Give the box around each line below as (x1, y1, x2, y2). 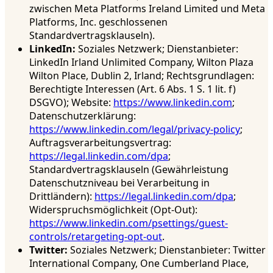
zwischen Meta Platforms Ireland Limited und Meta (29, 2, 265, 16)
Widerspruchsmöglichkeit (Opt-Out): (29, 203, 197, 217)
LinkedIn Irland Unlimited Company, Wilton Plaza (29, 55, 253, 69)
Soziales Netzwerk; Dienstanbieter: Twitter (68, 243, 266, 257)
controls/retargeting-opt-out (29, 230, 162, 244)
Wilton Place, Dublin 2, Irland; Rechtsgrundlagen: (29, 69, 254, 83)
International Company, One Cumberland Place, (29, 257, 249, 271)
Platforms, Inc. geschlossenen (29, 15, 168, 29)
